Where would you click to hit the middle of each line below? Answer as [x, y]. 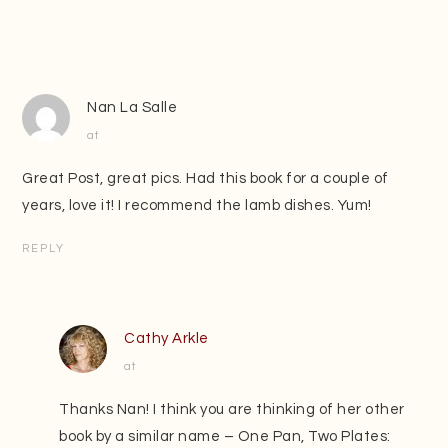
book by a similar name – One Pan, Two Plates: [225, 436]
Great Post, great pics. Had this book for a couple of [205, 178]
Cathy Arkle [166, 338]
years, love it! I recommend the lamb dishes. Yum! [197, 205]
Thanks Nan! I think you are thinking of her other [232, 409]
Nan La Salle [132, 107]
